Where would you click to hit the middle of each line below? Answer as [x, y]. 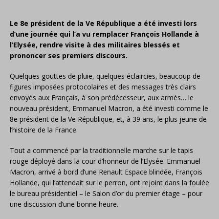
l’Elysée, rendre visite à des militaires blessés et [95, 45]
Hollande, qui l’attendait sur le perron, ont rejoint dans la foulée [109, 183]
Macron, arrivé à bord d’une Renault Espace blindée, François [106, 172]
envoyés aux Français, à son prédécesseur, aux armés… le [102, 98]
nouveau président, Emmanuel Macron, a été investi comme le [109, 108]
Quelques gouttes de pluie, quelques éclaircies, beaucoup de [105, 76]
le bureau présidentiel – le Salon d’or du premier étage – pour [106, 193]
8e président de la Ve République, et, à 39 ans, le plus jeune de [108, 119]
